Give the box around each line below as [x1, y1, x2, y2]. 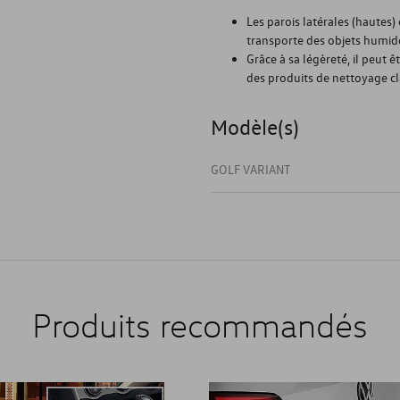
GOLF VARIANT [211, 162, 290, 177]
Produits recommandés [32, 305, 368, 345]
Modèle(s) [211, 113, 299, 139]
